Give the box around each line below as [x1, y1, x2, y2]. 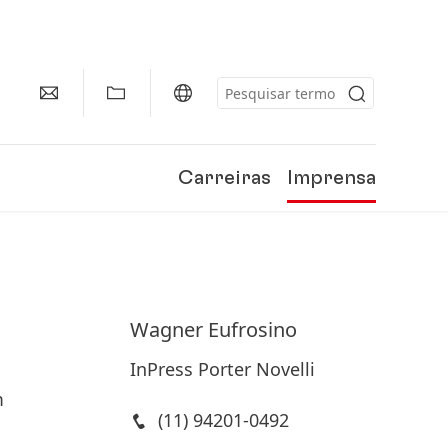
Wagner [129, 316, 203, 343]
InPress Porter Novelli [129, 357, 315, 381]
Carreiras [178, 168, 271, 188]
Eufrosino [207, 316, 297, 343]
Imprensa [287, 168, 376, 188]
